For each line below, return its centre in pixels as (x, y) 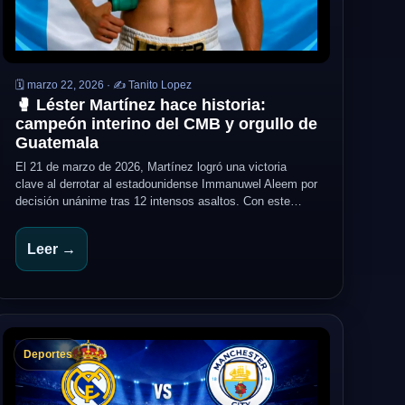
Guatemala (57, 143)
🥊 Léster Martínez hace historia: (141, 105)
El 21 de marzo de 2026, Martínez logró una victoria (151, 167)
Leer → (52, 249)
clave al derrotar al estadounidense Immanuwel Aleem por (166, 184)
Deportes (48, 354)
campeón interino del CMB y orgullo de (166, 124)
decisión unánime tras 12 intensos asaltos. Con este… (159, 201)
